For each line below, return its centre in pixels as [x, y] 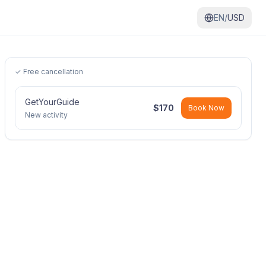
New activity [46, 115]
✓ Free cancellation [49, 72]
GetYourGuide [52, 102]
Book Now [206, 108]
